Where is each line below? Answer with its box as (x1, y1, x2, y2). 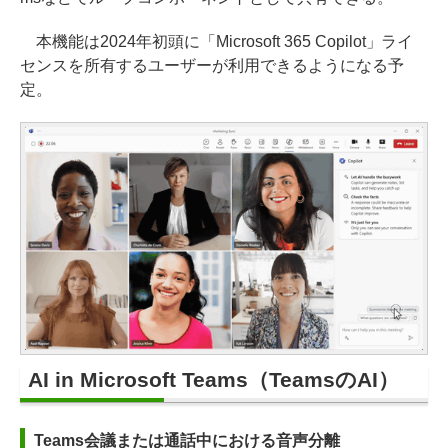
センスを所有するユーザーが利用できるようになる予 (20, 56, 404, 74)
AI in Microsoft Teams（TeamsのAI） (28, 368, 399, 392)
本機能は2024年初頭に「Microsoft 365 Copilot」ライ (20, 32, 414, 50)
